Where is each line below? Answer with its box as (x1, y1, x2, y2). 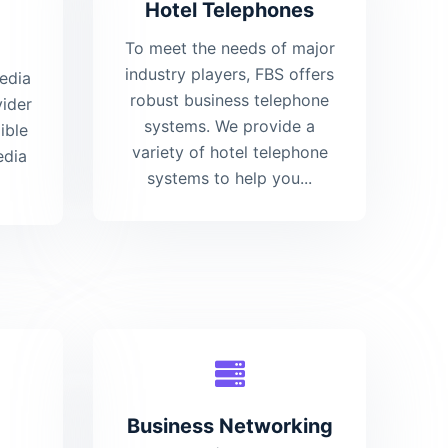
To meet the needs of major (124, 38, 335, 59)
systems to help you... (147, 168, 313, 189)
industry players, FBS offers (125, 64, 335, 85)
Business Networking (126, 414, 333, 439)
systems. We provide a (144, 116, 316, 137)
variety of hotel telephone (131, 142, 328, 163)
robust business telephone (130, 90, 330, 111)
